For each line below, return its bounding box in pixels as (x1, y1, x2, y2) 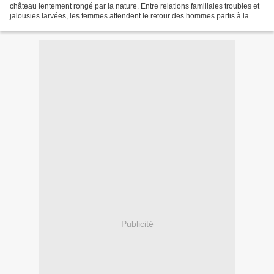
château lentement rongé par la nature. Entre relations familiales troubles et (10, 2, 259, 11)
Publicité (120, 218, 154, 229)
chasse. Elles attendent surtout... (10, 21, 117, 31)
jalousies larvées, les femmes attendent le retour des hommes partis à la (10, 12, 249, 21)
